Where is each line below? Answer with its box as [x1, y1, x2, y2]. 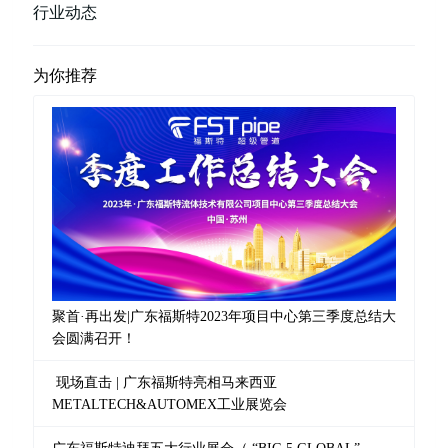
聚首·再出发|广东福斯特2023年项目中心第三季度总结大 [51, 308, 396, 324]
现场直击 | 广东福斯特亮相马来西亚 [51, 374, 277, 390]
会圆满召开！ [51, 330, 136, 346]
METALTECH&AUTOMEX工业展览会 [51, 396, 287, 412]
